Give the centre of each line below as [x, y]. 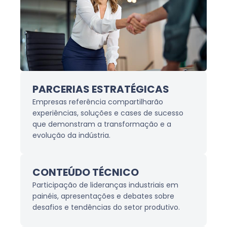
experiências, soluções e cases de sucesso [108, 113]
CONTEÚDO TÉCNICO [86, 173]
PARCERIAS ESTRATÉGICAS [101, 90]
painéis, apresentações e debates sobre [103, 197]
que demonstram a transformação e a [102, 125]
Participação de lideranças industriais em [105, 185]
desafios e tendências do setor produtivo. [106, 208]
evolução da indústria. [71, 136]
